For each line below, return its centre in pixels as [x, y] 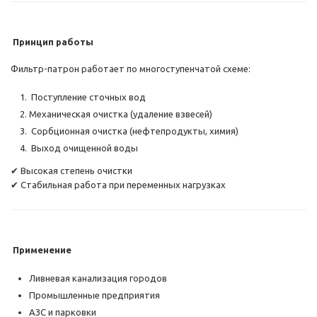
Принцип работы [52, 42]
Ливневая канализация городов [98, 278]
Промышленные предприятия [94, 295]
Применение [41, 250]
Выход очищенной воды [83, 148]
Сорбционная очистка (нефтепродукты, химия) [134, 131]
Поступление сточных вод [87, 97]
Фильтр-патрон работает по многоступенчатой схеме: [131, 69]
